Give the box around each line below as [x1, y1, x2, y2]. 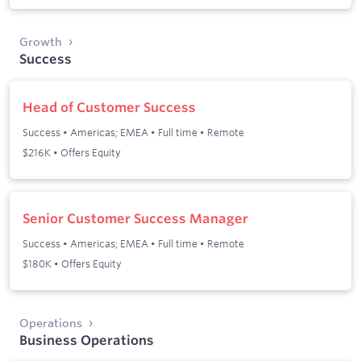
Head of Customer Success [23, 99, 196, 116]
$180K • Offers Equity [23, 256, 122, 270]
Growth [19, 34, 62, 49]
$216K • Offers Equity [23, 145, 121, 159]
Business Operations [19, 331, 154, 348]
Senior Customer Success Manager [23, 210, 248, 227]
